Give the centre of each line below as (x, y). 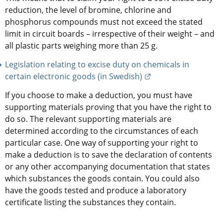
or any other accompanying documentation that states (108, 167)
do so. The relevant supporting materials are (88, 119)
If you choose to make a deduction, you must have (99, 95)
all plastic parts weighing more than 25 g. (81, 46)
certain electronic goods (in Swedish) (74, 77)
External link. (174, 76)
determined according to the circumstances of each (102, 131)
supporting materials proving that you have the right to (108, 107)
